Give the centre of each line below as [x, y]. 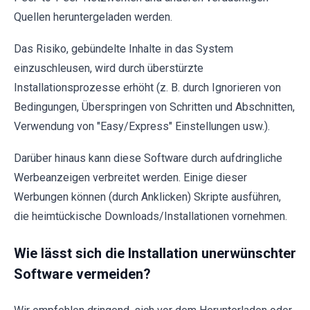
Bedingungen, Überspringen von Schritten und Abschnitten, [154, 107]
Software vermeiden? [82, 274]
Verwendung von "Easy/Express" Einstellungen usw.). [142, 126]
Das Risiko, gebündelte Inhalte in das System [124, 48]
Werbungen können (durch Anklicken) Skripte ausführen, [147, 197]
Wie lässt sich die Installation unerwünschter [155, 253]
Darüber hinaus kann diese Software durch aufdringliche [148, 158]
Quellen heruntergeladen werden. [93, 17]
